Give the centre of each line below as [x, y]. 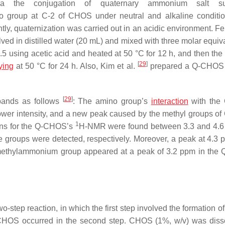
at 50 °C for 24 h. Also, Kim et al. [75, 66]
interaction [170, 101]
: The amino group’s [112, 101]
